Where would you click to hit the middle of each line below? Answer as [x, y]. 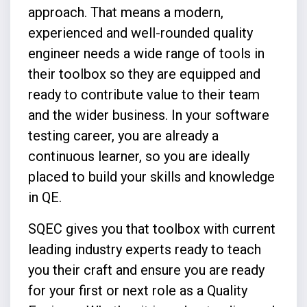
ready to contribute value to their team [144, 94]
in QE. [46, 197]
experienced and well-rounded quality [140, 33]
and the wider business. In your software [148, 115]
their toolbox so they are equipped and [144, 74]
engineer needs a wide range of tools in [146, 53]
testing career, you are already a [123, 135]
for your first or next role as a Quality [137, 290]
